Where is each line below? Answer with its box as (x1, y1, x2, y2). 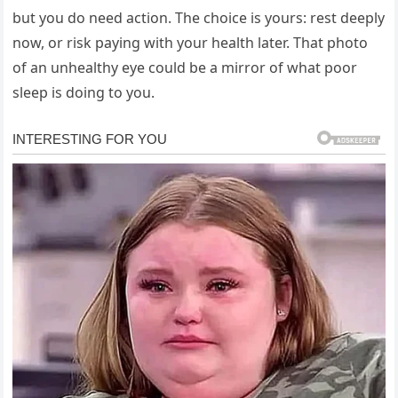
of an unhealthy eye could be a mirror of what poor (12, 58, 358, 78)
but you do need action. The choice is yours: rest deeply (12, 8, 386, 28)
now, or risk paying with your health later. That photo (12, 33, 369, 53)
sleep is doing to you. (12, 83, 155, 103)
